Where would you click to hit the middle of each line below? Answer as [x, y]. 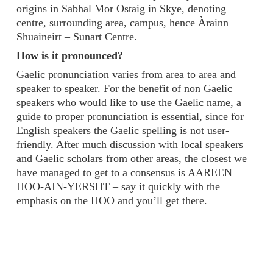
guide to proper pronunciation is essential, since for [130, 117]
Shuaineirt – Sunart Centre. [77, 37]
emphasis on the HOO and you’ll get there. [112, 201]
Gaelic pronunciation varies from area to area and [126, 75]
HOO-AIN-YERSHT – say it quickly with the [118, 187]
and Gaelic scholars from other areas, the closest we [132, 159]
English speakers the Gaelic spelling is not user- [123, 131]
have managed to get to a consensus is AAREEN [124, 173]
